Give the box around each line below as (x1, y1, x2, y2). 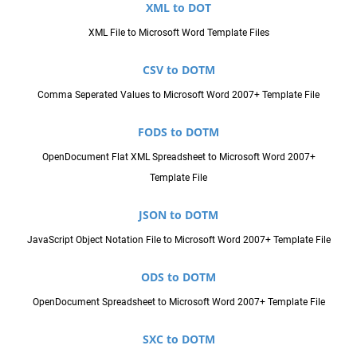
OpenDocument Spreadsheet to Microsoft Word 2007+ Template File (32, 296, 325, 308)
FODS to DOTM (138, 124, 219, 139)
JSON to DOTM (139, 206, 218, 222)
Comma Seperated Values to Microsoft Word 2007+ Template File (37, 88, 320, 100)
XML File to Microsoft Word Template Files (88, 26, 269, 38)
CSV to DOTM (142, 61, 215, 77)
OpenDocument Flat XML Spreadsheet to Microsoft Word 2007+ (41, 151, 316, 163)
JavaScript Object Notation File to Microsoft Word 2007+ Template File (26, 233, 331, 245)
